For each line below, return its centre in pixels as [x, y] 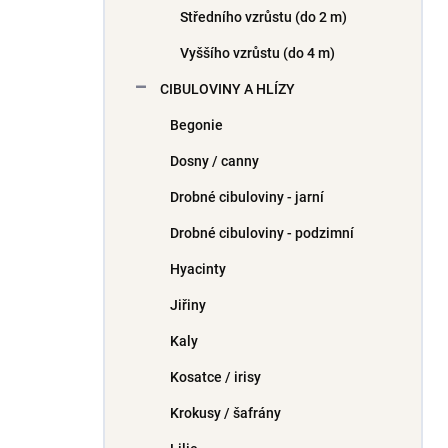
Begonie [196, 125]
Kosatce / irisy [215, 377]
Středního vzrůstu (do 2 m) [263, 17]
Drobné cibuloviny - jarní [247, 197]
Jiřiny [188, 305]
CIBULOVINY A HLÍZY [227, 89]
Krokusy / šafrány [225, 413]
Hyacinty [198, 269]
